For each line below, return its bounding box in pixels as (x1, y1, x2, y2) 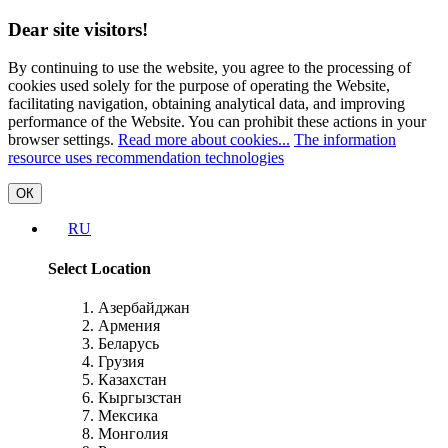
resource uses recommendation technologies (8, 149, 284, 167)
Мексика (98, 406, 158, 424)
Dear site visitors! (8, 18, 148, 40)
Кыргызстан (98, 388, 182, 406)
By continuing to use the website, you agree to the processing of (8, 59, 411, 77)
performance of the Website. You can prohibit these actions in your (8, 113, 426, 131)
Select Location (48, 259, 151, 277)
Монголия (98, 424, 168, 442)
